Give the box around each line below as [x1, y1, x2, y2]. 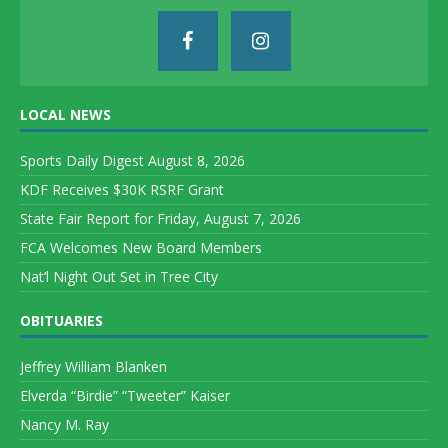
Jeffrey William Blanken [20, 356, 167, 376]
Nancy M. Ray [20, 414, 109, 434]
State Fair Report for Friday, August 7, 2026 [20, 208, 301, 228]
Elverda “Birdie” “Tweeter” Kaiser [20, 385, 230, 405]
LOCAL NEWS [20, 104, 111, 124]
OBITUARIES [20, 310, 103, 330]
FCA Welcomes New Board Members [20, 237, 262, 257]
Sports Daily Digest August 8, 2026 [20, 150, 245, 170]
